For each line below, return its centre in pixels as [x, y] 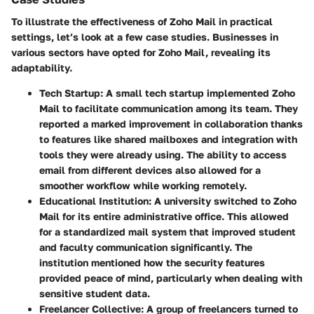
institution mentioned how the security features [152, 262]
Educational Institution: [95, 200]
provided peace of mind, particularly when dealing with [171, 278]
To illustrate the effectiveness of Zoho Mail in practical [142, 21]
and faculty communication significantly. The [146, 247]
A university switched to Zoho [224, 200]
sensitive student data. [95, 293]
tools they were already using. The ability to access [163, 154]
